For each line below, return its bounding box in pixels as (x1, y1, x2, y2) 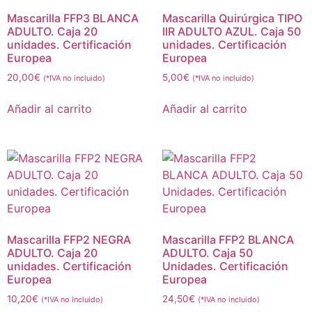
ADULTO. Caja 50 (162, 246, 253, 260)
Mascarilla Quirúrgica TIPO (162, 10, 302, 25)
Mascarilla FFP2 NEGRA (7, 233, 131, 247)
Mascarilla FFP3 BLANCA (7, 10, 139, 25)
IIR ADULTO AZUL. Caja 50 (162, 24, 301, 38)
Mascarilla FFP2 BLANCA (162, 233, 294, 247)
